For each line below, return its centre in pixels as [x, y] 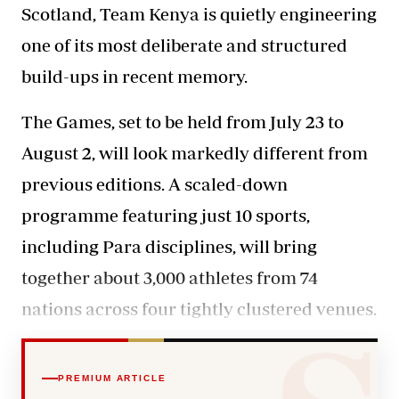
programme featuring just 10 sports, [166, 215]
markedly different [248, 152]
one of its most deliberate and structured [184, 45]
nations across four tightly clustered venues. [199, 308]
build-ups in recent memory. [134, 76]
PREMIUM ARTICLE [112, 378]
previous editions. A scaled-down [155, 183]
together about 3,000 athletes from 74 [170, 277]
